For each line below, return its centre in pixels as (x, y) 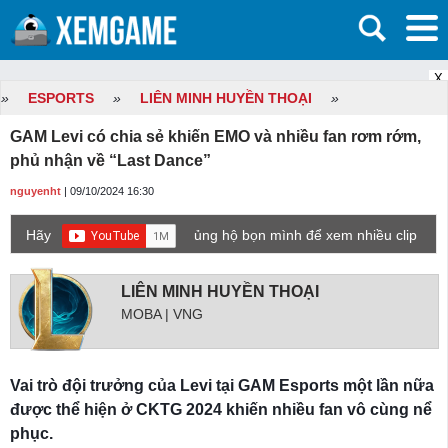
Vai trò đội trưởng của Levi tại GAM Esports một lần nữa (222, 385)
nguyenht (35, 191)
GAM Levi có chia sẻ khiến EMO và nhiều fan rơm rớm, (215, 136)
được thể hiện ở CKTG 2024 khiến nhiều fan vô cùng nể (221, 409)
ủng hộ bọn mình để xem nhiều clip (305, 235)
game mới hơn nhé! (88, 260)
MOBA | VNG (162, 314)
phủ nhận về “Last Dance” (110, 160)
